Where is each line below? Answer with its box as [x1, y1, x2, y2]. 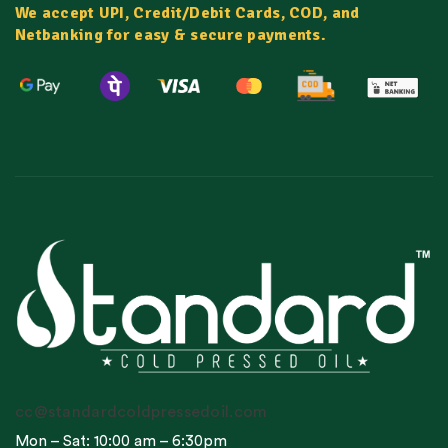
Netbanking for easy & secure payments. [15, 25, 327, 46]
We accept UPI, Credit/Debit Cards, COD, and [15, 3, 360, 24]
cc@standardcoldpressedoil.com [15, 403, 268, 420]
